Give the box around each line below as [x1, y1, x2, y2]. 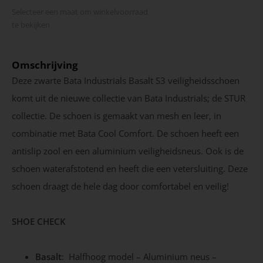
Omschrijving [12, 58, 78, 72]
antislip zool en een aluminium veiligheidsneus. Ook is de [12, 144, 244, 157]
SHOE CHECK [12, 215, 66, 227]
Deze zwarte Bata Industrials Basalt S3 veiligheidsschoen [12, 74, 240, 86]
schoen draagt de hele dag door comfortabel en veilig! [12, 180, 229, 192]
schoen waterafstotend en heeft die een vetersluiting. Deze [12, 162, 248, 174]
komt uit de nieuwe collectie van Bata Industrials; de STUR [12, 92, 245, 104]
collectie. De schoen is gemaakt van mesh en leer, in [12, 109, 221, 122]
